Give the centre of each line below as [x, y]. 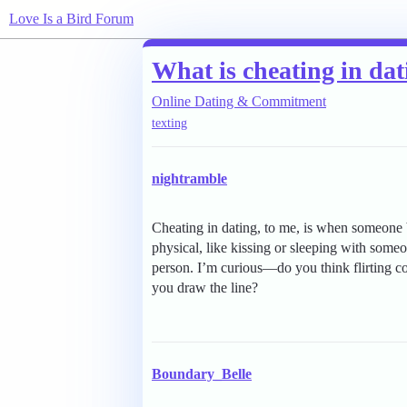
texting [169, 124]
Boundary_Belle [202, 374]
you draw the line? [205, 288]
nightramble [189, 179]
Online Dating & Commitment [239, 101]
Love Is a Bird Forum [71, 19]
